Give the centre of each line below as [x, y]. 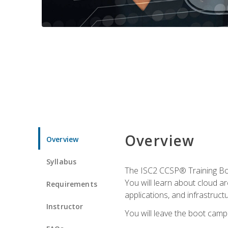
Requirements [72, 184]
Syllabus [62, 161]
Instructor [65, 206]
